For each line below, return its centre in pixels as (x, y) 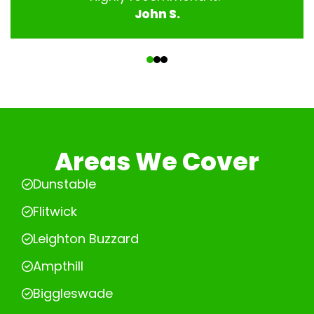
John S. (157, 14)
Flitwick (55, 212)
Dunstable (64, 184)
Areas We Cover (157, 162)
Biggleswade (73, 294)
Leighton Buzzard (86, 239)
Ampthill (58, 266)
